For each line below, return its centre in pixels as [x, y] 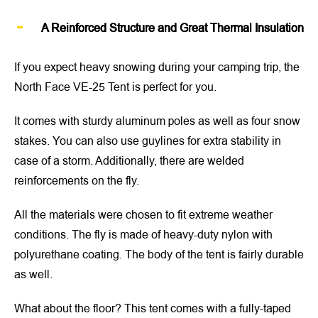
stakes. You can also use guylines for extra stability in [148, 141]
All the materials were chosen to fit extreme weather [143, 215]
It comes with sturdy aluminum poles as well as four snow [157, 121]
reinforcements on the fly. [77, 181]
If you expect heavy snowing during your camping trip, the [157, 67]
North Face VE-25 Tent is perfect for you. [115, 87]
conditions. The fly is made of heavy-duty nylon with [143, 235]
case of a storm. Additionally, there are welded [129, 161]
